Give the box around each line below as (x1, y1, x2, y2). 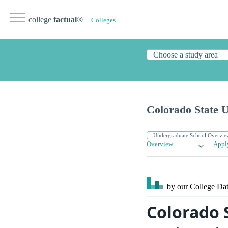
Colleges (91, 17, 116, 24)
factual (53, 15, 77, 24)
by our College (165, 182, 217, 191)
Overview (147, 140, 173, 148)
